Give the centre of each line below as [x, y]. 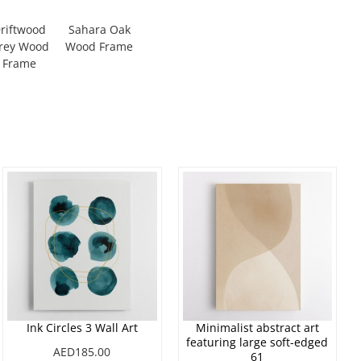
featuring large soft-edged [257, 342]
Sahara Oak [99, 30]
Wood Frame [100, 47]
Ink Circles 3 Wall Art [82, 328]
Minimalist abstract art [257, 328]
